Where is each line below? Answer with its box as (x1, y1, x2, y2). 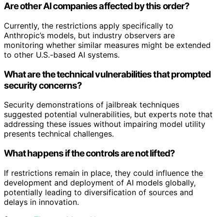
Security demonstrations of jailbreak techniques (4, 100, 179, 110)
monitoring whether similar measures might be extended (4, 40, 211, 50)
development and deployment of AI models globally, (4, 177, 196, 187)
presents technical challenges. (4, 129, 114, 139)
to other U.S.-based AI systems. (4, 49, 120, 60)
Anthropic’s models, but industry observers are (4, 30, 175, 40)
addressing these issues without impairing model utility (4, 119, 205, 129)
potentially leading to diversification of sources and (4, 187, 193, 197)
